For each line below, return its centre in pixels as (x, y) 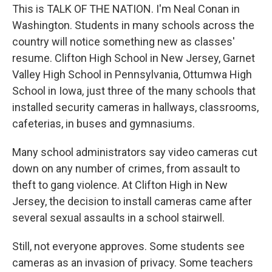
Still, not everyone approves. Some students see (128, 246)
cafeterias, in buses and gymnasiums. (104, 124)
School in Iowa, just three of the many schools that (134, 91)
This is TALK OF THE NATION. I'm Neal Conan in (126, 9)
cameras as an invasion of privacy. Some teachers (133, 263)
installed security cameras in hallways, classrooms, (135, 107)
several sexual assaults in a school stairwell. (118, 218)
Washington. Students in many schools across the (133, 25)
